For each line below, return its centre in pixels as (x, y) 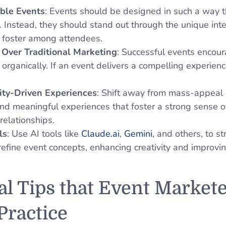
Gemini (138, 134)
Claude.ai (100, 134)
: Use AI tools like (44, 134)
